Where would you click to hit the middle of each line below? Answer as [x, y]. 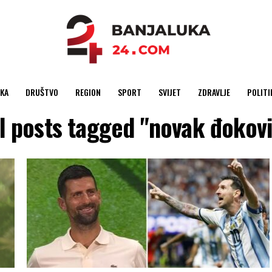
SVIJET [169, 92]
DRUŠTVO [42, 92]
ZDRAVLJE [214, 92]
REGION [88, 92]
